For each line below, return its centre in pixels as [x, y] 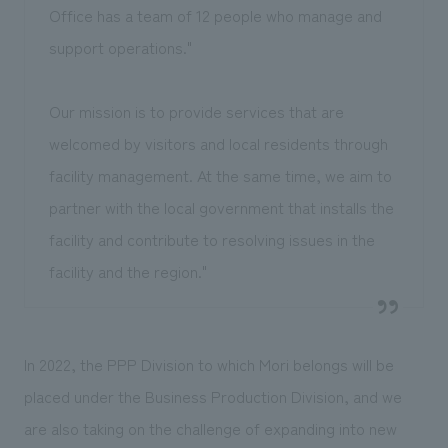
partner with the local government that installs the [221, 207]
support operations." [120, 47]
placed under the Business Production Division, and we [212, 396]
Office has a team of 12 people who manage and [215, 15]
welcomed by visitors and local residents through [218, 143]
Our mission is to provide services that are [196, 111]
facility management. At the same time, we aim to [220, 175]
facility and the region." [127, 271]
